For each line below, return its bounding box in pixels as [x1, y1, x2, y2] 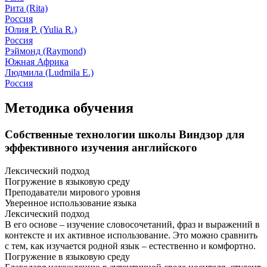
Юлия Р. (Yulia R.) [5, 24, 77, 35]
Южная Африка [5, 56, 69, 67]
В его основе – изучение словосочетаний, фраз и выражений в [5, 219, 260, 230]
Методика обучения [5, 100, 133, 116]
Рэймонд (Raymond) [5, 45, 86, 56]
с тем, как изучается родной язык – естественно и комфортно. [5, 241, 256, 252]
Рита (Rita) [5, 2, 48, 13]
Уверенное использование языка [5, 198, 136, 209]
